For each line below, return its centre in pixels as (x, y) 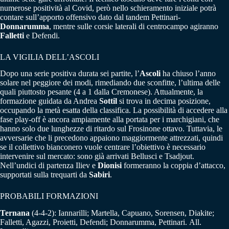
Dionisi (110, 166)
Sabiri (99, 175)
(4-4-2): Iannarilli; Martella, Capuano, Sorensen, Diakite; (123, 213)
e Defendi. (42, 35)
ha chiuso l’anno (188, 74)
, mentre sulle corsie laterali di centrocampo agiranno (134, 26)
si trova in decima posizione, (164, 101)
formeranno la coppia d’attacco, (174, 166)
